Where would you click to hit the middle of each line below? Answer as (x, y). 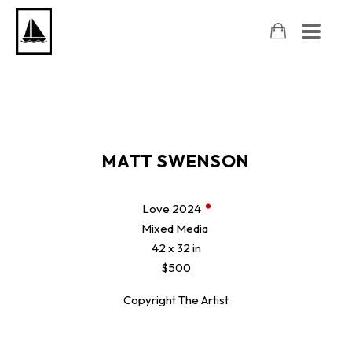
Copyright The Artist (176, 299)
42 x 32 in (176, 247)
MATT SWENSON (176, 161)
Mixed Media (175, 228)
